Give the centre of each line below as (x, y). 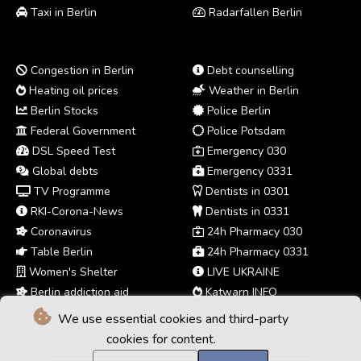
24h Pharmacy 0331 (256, 251)
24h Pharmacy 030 (253, 231)
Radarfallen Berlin (254, 12)
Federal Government (81, 131)
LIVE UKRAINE (242, 272)
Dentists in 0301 (246, 191)
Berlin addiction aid (78, 292)
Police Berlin (237, 110)
